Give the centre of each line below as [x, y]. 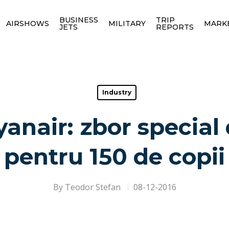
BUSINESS [78, 20]
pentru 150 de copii [114, 156]
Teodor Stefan [93, 187]
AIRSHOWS [27, 23]
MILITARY [127, 23]
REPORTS [175, 27]
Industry [117, 92]
